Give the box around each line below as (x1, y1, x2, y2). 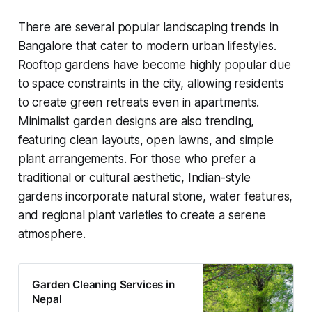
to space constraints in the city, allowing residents (17, 76, 284, 91)
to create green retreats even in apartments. (17, 95, 260, 109)
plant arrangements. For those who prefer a (17, 151, 256, 166)
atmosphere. (17, 226, 86, 241)
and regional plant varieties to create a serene (17, 208, 266, 222)
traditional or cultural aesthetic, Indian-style (17, 170, 251, 185)
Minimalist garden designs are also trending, (17, 114, 255, 128)
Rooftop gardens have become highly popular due (17, 57, 291, 72)
